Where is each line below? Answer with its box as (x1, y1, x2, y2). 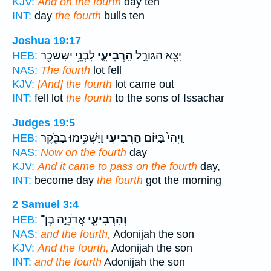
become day (31, 174, 97, 186)
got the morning (143, 174, 221, 186)
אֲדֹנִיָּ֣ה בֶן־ (41, 213, 85, 227)
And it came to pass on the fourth (38, 160, 197, 172)
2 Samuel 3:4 (12, 198, 79, 211)
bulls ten (101, 10, 145, 22)
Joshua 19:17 (12, 34, 81, 47)
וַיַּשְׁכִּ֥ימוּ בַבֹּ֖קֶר (41, 131, 103, 145)
